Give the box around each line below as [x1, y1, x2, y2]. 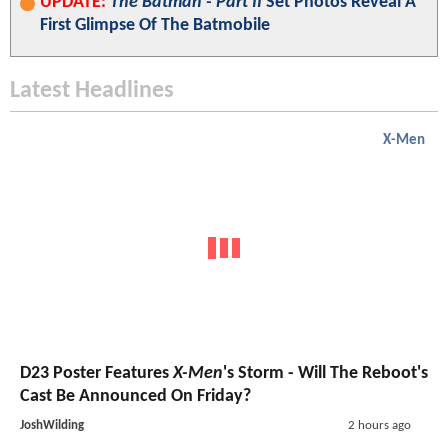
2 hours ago [347, 418, 411, 432]
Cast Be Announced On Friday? [20, 386, 251, 406]
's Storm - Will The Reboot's [223, 363, 428, 383]
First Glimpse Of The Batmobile [40, 16, 270, 36]
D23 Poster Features [20, 363, 173, 383]
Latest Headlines [10, 79, 174, 104]
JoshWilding [20, 418, 84, 432]
